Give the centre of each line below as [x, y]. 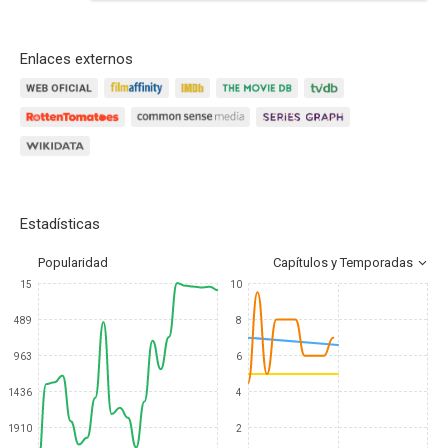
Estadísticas [60, 224]
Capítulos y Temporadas [343, 262]
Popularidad [73, 262]
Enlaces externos [76, 59]
